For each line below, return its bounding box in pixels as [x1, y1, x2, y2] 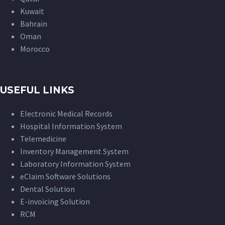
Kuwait [20, 6, 44, 17]
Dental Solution [20, 184, 75, 194]
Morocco [20, 44, 50, 54]
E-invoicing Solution [20, 196, 90, 207]
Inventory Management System [20, 146, 129, 157]
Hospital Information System [20, 121, 124, 132]
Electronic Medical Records [20, 108, 113, 119]
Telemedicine [20, 134, 66, 144]
